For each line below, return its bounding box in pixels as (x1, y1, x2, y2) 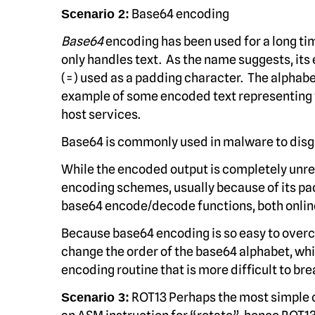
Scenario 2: (61, 7, 129, 21)
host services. (61, 107, 141, 122)
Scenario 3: (61, 290, 129, 304)
